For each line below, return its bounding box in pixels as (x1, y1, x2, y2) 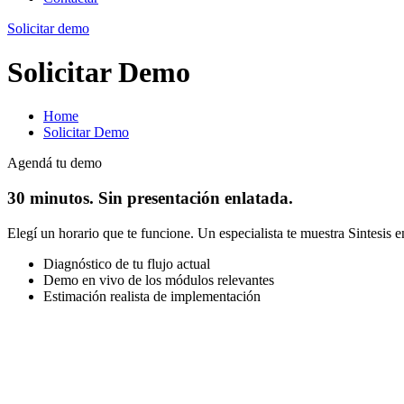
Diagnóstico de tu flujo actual (43, 255, 210, 271)
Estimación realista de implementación (43, 288, 261, 304)
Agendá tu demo (7, 155, 102, 171)
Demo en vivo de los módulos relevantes (43, 271, 274, 288)
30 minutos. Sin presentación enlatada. (7, 188, 293, 208)
